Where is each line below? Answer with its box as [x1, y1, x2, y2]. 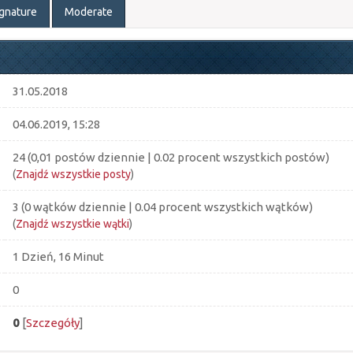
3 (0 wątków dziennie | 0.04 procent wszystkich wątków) [12, 200, 313, 214]
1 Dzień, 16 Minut [12, 250, 104, 263]
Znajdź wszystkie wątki [15, 217, 129, 230]
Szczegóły [25, 316, 80, 329]
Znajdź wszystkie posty [15, 168, 131, 180]
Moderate [64, 6, 113, 18]
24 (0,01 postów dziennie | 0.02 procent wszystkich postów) [12, 150, 329, 164]
